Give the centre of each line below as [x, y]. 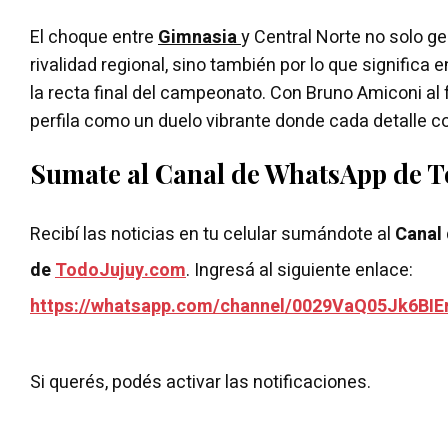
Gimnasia [199, 37]
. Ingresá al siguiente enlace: [301, 270]
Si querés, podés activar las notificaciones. [200, 382]
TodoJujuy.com [120, 270]
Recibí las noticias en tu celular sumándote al [212, 234]
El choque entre [94, 37]
